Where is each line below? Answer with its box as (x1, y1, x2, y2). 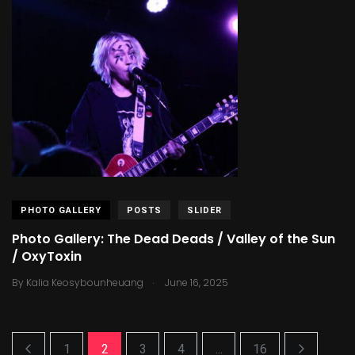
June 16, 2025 (162, 275, 228, 289)
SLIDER (187, 204, 222, 216)
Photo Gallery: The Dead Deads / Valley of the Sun (12, 230, 335, 249)
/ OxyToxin (12, 247, 82, 266)
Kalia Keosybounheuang (26, 275, 143, 289)
